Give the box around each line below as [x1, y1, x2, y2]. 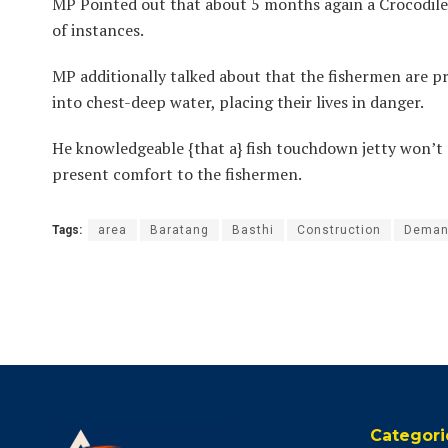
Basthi [232, 223, 274, 238]
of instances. [52, 19, 147, 42]
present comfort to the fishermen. [52, 163, 305, 186]
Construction [297, 223, 381, 238]
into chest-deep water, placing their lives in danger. [52, 91, 427, 114]
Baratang [150, 223, 209, 238]
